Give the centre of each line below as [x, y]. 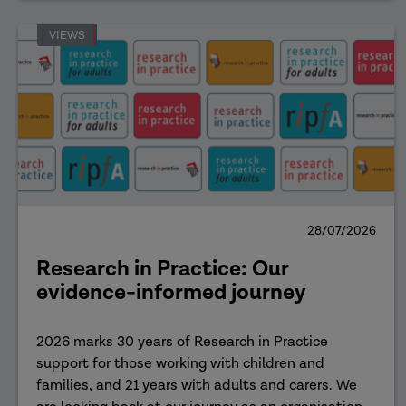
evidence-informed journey [171, 292]
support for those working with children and [180, 364]
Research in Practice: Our [162, 269]
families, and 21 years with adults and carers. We [197, 386]
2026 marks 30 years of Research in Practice [182, 342]
